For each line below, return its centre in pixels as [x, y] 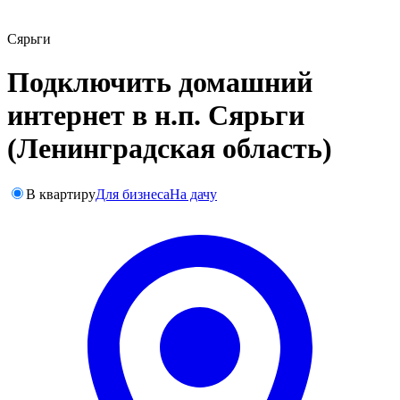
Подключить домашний [160, 83]
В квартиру [61, 194]
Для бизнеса [133, 194]
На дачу [193, 194]
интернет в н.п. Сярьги [156, 116]
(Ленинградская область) [170, 149]
